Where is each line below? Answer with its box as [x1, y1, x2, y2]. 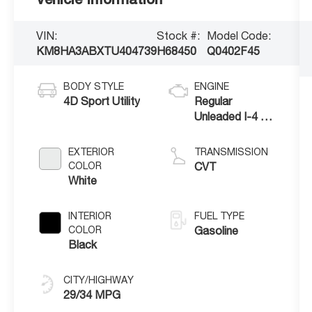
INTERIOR [68, 210, 112, 221]
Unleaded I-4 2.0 [194, 109, 276, 123]
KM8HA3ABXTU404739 [36, 44, 157, 57]
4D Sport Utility [63, 94, 141, 107]
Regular [194, 94, 232, 107]
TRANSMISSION [194, 146, 268, 157]
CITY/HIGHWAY [63, 274, 134, 286]
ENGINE [194, 80, 229, 92]
